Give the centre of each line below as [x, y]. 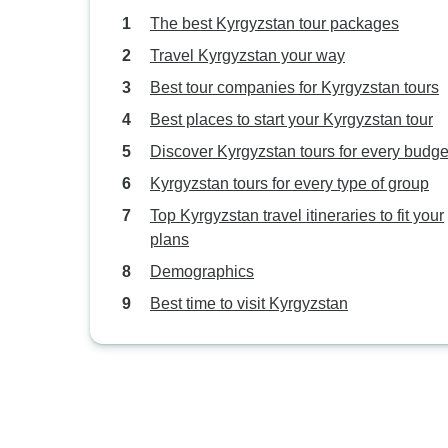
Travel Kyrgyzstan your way [247, 55]
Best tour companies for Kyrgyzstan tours [294, 87]
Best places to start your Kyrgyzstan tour [291, 119]
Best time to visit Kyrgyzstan [249, 303]
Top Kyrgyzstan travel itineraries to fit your [297, 215]
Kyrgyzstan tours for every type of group [289, 183]
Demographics [202, 271]
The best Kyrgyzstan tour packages [274, 23]
